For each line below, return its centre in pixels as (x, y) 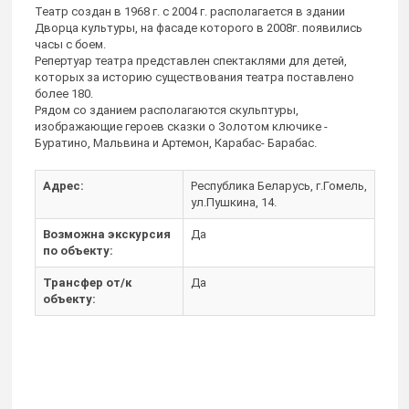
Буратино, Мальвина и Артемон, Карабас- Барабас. (176, 143)
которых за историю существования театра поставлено (194, 78)
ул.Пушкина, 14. (234, 203)
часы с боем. (70, 45)
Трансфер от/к (87, 283)
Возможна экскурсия (107, 235)
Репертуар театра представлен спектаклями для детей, (191, 61)
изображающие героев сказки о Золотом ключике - (181, 127)
